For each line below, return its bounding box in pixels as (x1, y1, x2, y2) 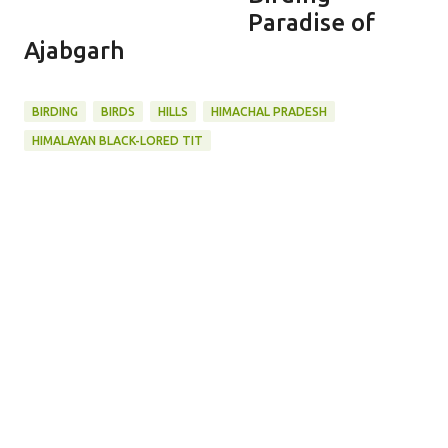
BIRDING (32, 104, 78, 118)
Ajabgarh (24, 36, 125, 64)
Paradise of (248, 8, 375, 36)
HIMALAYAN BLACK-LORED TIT (32, 133, 203, 147)
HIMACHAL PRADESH (211, 104, 327, 118)
